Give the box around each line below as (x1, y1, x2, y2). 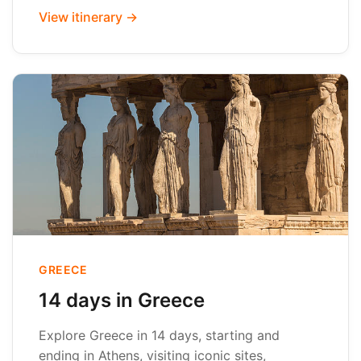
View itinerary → (39, 9, 138, 25)
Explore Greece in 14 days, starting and (39, 327, 280, 343)
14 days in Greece (39, 288, 205, 312)
